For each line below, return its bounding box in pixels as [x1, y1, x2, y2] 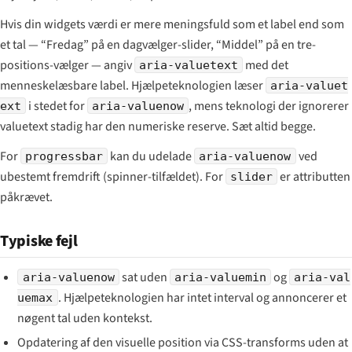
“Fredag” [41, 35, 89, 53]
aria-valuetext [139, 57, 239, 71]
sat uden [119, 268, 170, 286]
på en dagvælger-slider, [89, 35, 216, 53]
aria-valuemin [174, 269, 266, 284]
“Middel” [216, 35, 263, 53]
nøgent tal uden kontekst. [17, 309, 153, 327]
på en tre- [263, 35, 316, 53]
